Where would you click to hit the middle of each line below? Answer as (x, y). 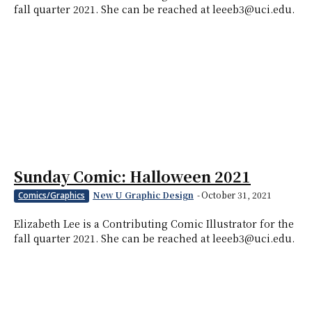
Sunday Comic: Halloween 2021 (132, 177)
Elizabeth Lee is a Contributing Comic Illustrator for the (154, 224)
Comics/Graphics (52, 196)
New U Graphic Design (143, 195)
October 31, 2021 (236, 195)
